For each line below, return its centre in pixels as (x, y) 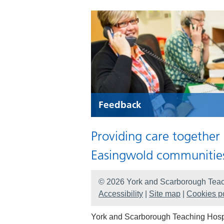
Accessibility (121, 194)
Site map (165, 194)
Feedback (120, 105)
